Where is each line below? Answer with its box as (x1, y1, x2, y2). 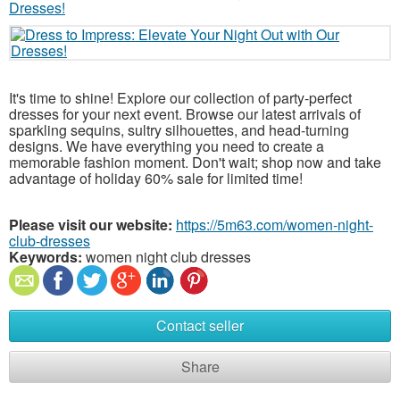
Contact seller (156, 314, 244, 336)
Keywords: (9, 246, 82, 267)
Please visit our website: (9, 213, 172, 235)
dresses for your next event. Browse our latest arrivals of (9, 103, 361, 124)
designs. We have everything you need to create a (9, 135, 324, 156)
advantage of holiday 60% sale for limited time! (9, 167, 303, 188)
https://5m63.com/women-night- (176, 213, 373, 235)
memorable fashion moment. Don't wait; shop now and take (9, 151, 381, 172)
